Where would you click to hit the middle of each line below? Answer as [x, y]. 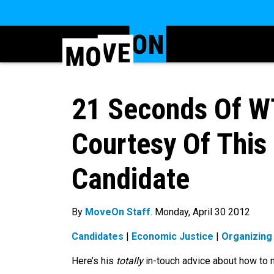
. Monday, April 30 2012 [200, 212]
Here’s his [94, 261]
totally [130, 261]
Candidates [98, 237]
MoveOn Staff [118, 212]
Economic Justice [172, 237]
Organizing [247, 237]
